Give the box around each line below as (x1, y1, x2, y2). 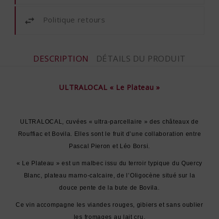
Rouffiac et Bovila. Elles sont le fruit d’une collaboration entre (18, 130, 201, 137)
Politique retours (43, 14, 106, 24)
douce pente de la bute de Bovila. (59, 184, 160, 191)
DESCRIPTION (33, 52, 89, 64)
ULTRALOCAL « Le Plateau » (59, 82, 160, 92)
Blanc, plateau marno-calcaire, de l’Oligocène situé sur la (23, 172, 196, 179)
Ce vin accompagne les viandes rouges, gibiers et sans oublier (16, 201, 203, 208)
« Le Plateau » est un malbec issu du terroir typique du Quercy (16, 159, 203, 167)
